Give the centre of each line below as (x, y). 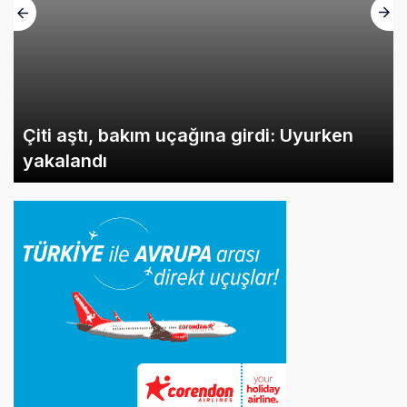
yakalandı (65, 69)
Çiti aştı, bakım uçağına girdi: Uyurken (188, 44)
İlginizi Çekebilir (83, 389)
